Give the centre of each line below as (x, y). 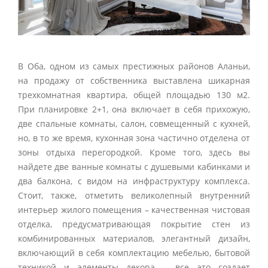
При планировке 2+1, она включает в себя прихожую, (134, 109)
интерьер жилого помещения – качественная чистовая (134, 210)
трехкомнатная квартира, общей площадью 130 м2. (134, 95)
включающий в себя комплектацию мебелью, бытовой (134, 253)
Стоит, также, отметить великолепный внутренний (134, 196)
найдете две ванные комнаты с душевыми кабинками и (134, 167)
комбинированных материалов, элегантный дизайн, (134, 239)
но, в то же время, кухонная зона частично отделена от (134, 138)
